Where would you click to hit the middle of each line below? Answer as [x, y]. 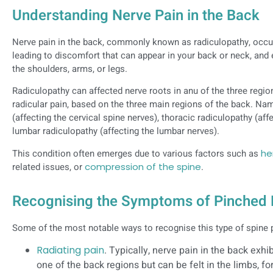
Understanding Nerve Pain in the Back [136, 15]
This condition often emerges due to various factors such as [136, 153]
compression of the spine [143, 166]
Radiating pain [70, 250]
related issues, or [48, 167]
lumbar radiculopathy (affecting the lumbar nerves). [116, 131]
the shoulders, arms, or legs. [70, 69]
